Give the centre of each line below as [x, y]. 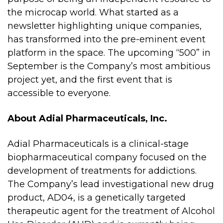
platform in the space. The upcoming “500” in [109, 53]
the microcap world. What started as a [93, 12]
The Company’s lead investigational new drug [111, 184]
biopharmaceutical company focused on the [107, 157]
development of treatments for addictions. [102, 171]
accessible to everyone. [59, 93]
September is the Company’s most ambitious [109, 66]
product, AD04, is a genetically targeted [97, 198]
